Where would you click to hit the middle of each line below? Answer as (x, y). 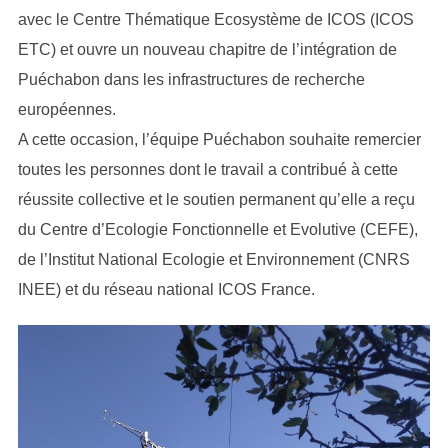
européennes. (66, 109)
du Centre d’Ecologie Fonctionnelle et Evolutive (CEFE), (217, 229)
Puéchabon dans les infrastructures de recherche (191, 79)
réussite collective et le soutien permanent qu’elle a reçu (216, 199)
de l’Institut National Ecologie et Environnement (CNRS (213, 259)
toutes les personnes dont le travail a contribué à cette (207, 169)
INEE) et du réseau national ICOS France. (166, 289)
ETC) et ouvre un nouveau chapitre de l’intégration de (207, 49)
